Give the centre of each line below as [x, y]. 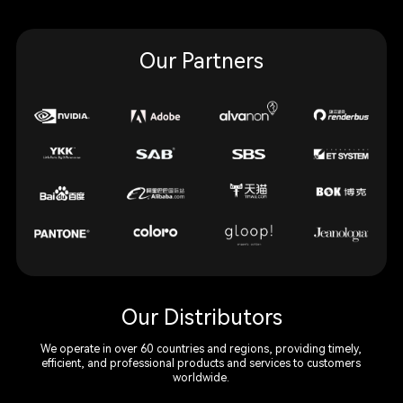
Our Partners [201, 61]
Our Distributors [201, 317]
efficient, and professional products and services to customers [201, 363]
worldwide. [201, 377]
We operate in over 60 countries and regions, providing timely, [201, 349]
